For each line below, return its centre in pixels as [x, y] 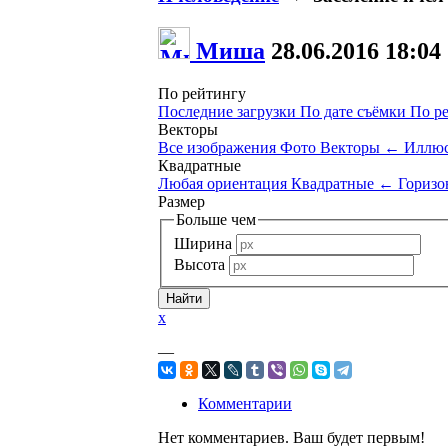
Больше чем [216, 219]
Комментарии [245, 404]
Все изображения [219, 147]
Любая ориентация [224, 183]
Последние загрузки [229, 111]
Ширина [203, 244]
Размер [181, 201]
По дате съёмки [355, 111]
